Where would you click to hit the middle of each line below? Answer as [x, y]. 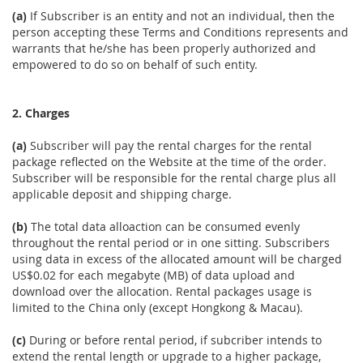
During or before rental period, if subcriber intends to [174, 340]
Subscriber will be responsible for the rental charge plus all [174, 178]
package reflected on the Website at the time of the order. [169, 162]
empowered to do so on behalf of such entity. [135, 65]
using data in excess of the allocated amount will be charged [177, 259]
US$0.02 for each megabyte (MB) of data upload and [154, 275]
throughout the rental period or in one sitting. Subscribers [171, 243]
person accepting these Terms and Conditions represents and [180, 32]
